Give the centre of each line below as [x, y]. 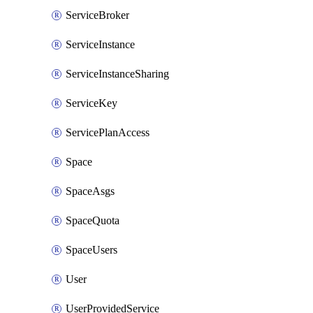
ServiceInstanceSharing [117, 74]
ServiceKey [92, 103]
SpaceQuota [93, 220]
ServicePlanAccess [108, 132]
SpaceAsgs [90, 191]
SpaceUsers [92, 250]
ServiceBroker [97, 15]
